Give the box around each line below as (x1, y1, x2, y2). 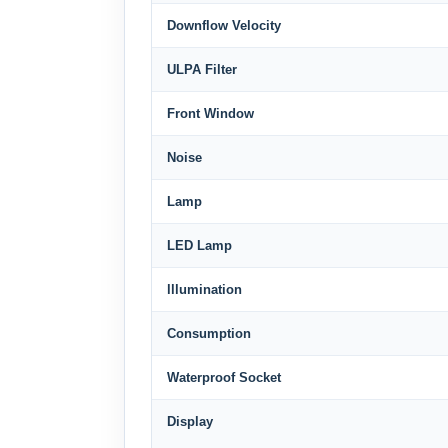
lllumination (167, 282, 242, 297)
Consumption (167, 326, 251, 341)
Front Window (167, 106, 254, 121)
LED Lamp (167, 238, 232, 253)
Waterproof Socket (167, 370, 281, 385)
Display (167, 414, 213, 429)
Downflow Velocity (167, 18, 281, 33)
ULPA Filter (167, 62, 237, 77)
